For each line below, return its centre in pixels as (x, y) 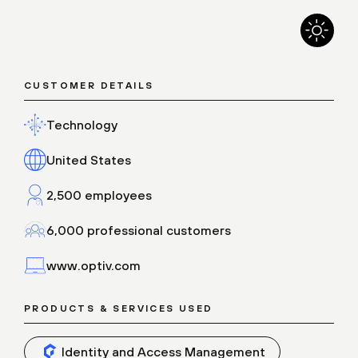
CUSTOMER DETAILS (89, 86)
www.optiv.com (93, 266)
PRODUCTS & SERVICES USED (119, 309)
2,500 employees (99, 195)
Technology (82, 125)
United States (89, 160)
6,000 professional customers (139, 231)
